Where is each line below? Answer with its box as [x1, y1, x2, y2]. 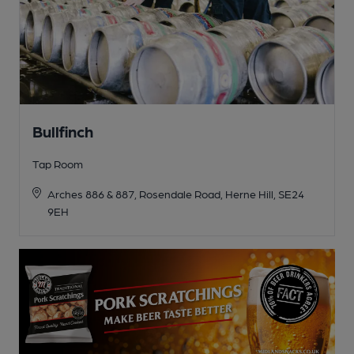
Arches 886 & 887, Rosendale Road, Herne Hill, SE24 [47, 186, 304, 200]
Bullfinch [32, 121, 93, 141]
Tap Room [32, 156, 83, 170]
